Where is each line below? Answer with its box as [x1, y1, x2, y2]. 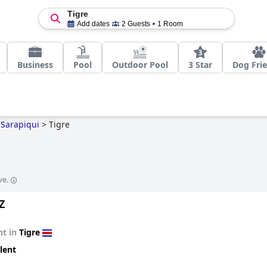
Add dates [76, 20, 110, 28]
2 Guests [121, 20, 150, 28]
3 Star [188, 59, 212, 70]
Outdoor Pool [112, 59, 168, 70]
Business [17, 59, 53, 70]
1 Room [157, 20, 183, 28]
